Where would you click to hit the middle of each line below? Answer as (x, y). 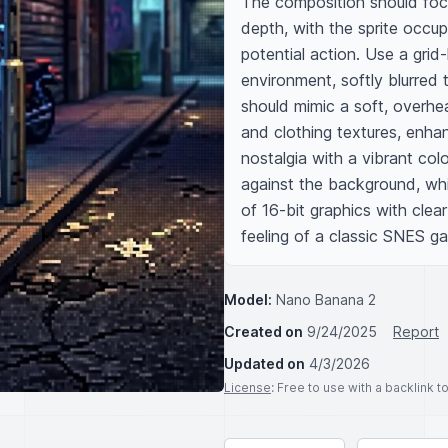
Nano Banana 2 (326, 299)
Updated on (264, 363)
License (247, 387)
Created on (263, 331)
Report (416, 331)
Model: (248, 299)
